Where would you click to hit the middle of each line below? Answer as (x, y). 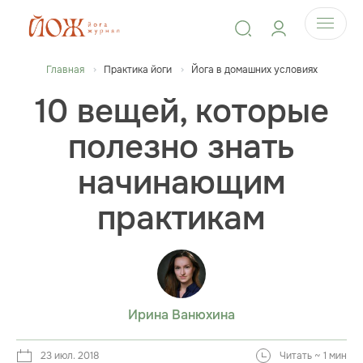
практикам (181, 218)
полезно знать (181, 147)
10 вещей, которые (181, 111)
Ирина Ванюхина (181, 315)
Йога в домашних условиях (254, 70)
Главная (65, 70)
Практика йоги (137, 70)
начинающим (181, 183)
